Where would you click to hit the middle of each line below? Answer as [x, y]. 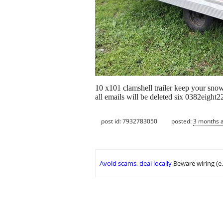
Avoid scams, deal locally [136, 164]
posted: [182, 121]
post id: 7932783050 [129, 121]
